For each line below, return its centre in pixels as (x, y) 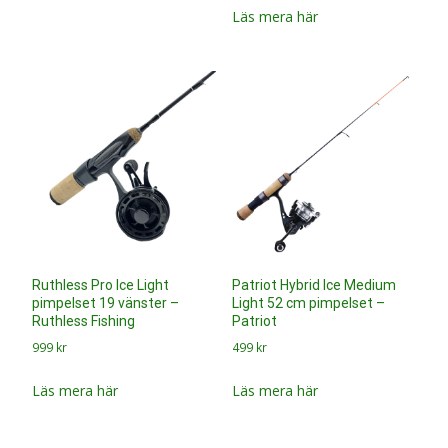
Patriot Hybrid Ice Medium (313, 285)
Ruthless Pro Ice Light (100, 285)
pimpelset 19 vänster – (105, 303)
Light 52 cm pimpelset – (308, 303)
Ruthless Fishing (83, 321)
